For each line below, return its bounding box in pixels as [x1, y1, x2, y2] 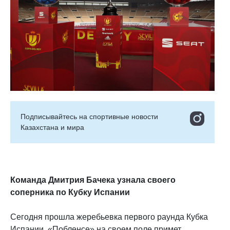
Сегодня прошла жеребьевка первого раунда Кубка [10, 212, 208, 221]
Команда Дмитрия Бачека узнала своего [10, 175, 176, 184]
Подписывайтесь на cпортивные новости [21, 112, 158, 121]
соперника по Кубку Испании [10, 187, 134, 197]
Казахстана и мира [21, 123, 84, 131]
